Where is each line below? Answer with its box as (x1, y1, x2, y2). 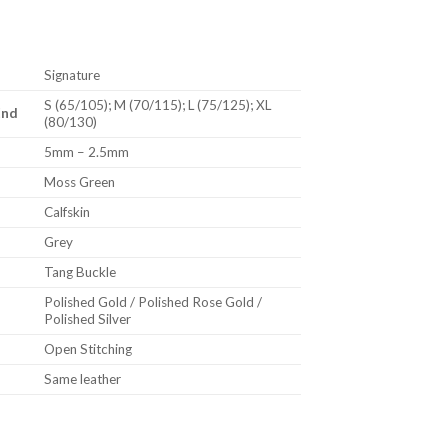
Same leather (43, 371, 121, 388)
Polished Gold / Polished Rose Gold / (43, 294, 262, 311)
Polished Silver (43, 311, 131, 328)
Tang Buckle (43, 264, 116, 281)
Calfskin (43, 204, 90, 221)
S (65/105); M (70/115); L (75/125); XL (43, 97, 271, 114)
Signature (43, 67, 100, 84)
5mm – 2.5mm (43, 144, 129, 161)
